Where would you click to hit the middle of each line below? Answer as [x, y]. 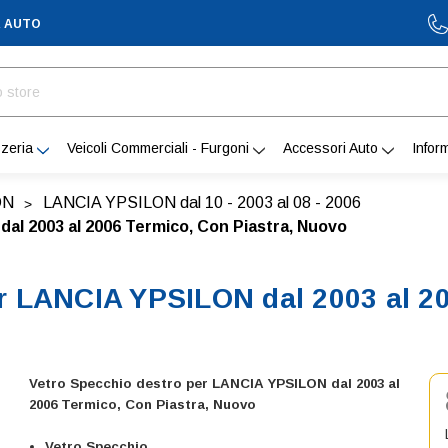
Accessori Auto [330, 148]
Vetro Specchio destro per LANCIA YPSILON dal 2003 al [215, 383]
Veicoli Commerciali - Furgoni [158, 148]
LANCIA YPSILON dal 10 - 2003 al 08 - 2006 [202, 202]
